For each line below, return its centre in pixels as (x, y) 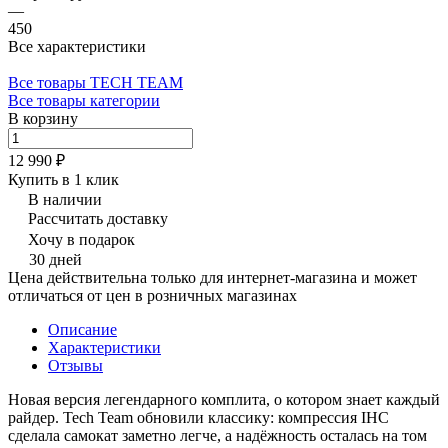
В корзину (43, 118)
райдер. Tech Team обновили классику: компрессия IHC (198, 417)
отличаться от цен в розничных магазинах (152, 295)
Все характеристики (77, 46)
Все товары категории (84, 100)
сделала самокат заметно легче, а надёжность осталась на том (217, 435)
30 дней (55, 259)
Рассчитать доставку (98, 218)
